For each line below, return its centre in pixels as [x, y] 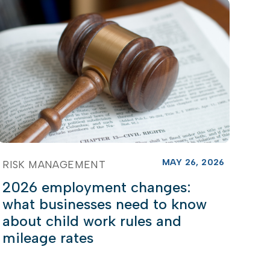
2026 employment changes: [97, 187]
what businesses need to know [105, 204]
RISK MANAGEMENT [54, 164]
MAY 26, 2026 [193, 162]
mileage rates [48, 237]
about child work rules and [92, 221]
